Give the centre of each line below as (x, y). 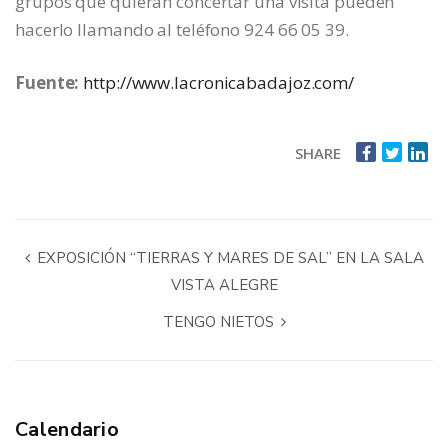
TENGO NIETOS (220, 322)
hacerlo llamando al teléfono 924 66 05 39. (182, 30)
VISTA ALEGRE (224, 285)
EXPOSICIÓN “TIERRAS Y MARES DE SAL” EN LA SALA (228, 258)
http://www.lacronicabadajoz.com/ (219, 83)
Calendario (67, 430)
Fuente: (47, 83)
